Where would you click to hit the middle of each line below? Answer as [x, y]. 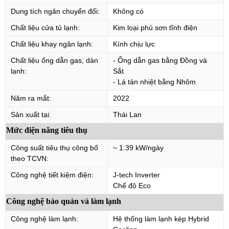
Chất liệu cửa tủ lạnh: [45, 27]
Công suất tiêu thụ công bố [54, 147]
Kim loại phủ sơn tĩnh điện [155, 27]
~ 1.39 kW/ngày [138, 147]
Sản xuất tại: [31, 114]
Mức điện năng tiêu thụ [47, 130]
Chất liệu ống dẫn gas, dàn [54, 60]
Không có [128, 11]
